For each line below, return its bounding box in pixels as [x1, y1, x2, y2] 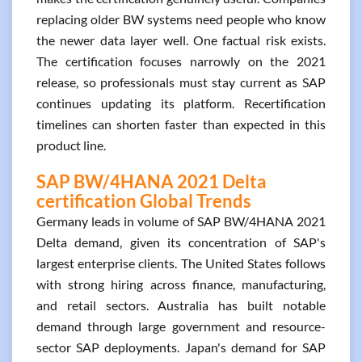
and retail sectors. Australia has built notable [36, 297, 326, 313]
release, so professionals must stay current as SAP [36, 74, 326, 90]
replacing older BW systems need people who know [36, 11, 326, 27]
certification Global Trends [36, 190, 251, 212]
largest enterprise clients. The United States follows [36, 255, 326, 271]
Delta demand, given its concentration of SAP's [36, 234, 326, 250]
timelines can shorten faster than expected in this [36, 116, 326, 132]
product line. [36, 137, 106, 153]
